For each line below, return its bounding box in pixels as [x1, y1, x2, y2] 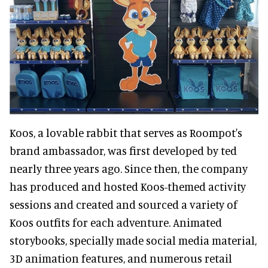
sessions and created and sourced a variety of [10, 197, 237, 212]
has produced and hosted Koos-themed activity [10, 179, 246, 194]
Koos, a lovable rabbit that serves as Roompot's [10, 126, 242, 140]
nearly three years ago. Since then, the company [10, 162, 248, 176]
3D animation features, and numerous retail [10, 251, 232, 266]
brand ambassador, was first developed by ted [10, 144, 237, 158]
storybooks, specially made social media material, [10, 233, 257, 248]
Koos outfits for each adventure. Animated [10, 215, 222, 230]
